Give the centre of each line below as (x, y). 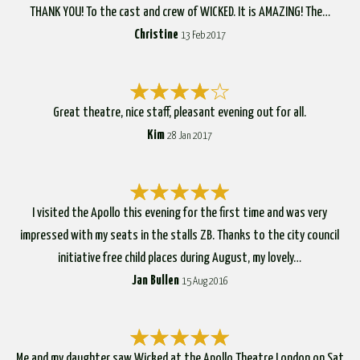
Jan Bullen (155, 280)
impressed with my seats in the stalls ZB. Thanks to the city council (180, 235)
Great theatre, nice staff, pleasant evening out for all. (180, 112)
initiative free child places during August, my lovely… (180, 258)
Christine (156, 35)
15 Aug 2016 (205, 281)
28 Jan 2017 (190, 136)
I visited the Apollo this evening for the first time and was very (180, 213)
